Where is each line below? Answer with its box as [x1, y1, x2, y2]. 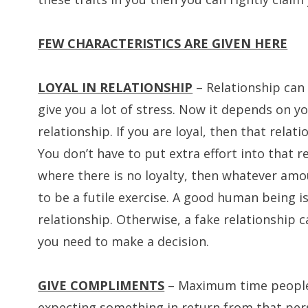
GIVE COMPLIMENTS [38, 276, 165, 294]
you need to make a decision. [38, 232, 210, 250]
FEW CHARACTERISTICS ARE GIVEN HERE [38, 34, 288, 52]
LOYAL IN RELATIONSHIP [38, 78, 193, 96]
